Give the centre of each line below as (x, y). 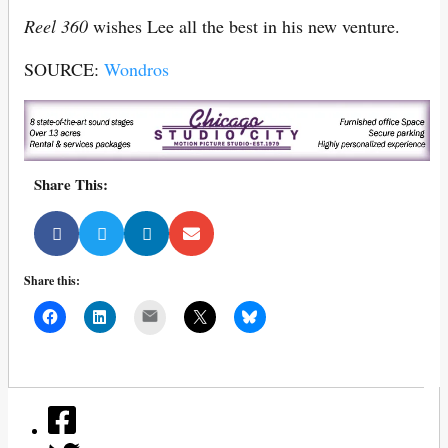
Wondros (136, 68)
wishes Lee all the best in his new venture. (244, 25)
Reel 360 (56, 25)
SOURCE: (64, 68)
